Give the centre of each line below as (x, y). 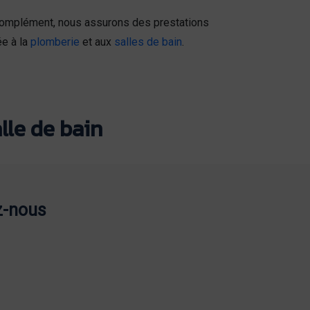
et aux (97, 42)
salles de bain (148, 42)
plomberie (55, 42)
